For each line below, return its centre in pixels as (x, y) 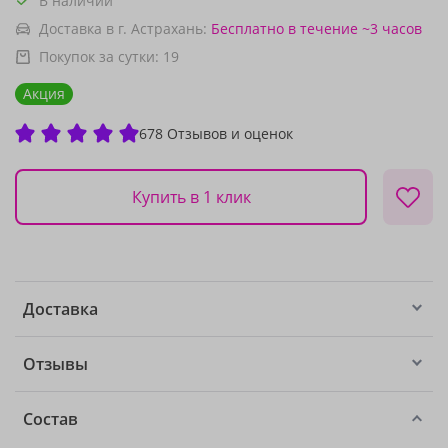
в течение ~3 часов (355, 28)
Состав (50, 419)
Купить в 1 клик (191, 196)
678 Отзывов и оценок (216, 133)
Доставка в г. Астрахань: (123, 28)
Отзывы (55, 364)
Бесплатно (247, 28)
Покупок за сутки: (101, 56)
